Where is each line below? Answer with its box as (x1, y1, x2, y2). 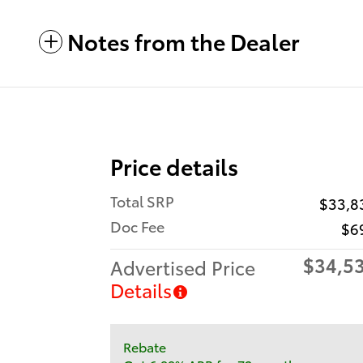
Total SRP (110, 190, 174, 211)
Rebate (123, 337, 166, 357)
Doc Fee (110, 216, 164, 237)
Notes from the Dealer (67, 25, 300, 58)
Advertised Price (110, 254, 255, 281)
